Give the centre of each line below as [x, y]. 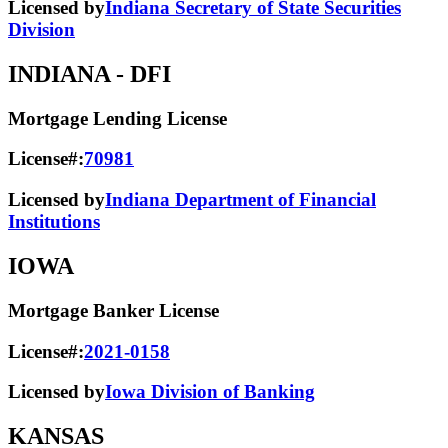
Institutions [54, 222]
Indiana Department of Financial [240, 200]
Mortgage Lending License [117, 118]
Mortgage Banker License [113, 310]
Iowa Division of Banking [210, 392]
